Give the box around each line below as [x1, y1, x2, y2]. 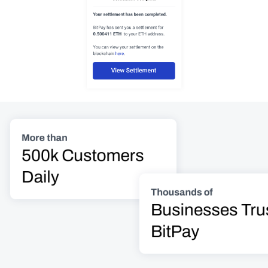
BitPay [151, 222, 200, 240]
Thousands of [151, 187, 213, 197]
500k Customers [22, 146, 144, 165]
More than [22, 132, 68, 143]
